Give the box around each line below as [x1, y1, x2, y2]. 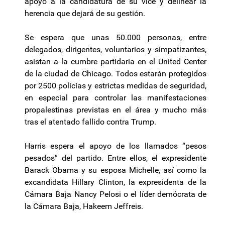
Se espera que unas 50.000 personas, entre [25, 33, 206, 43]
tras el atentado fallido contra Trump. [25, 117, 156, 127]
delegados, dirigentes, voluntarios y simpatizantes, [25, 45, 206, 55]
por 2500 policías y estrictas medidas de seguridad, [25, 81, 206, 91]
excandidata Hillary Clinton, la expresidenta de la [25, 177, 206, 187]
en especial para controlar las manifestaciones [25, 93, 206, 103]
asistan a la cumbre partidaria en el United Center [25, 57, 206, 67]
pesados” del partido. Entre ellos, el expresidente [25, 153, 206, 163]
